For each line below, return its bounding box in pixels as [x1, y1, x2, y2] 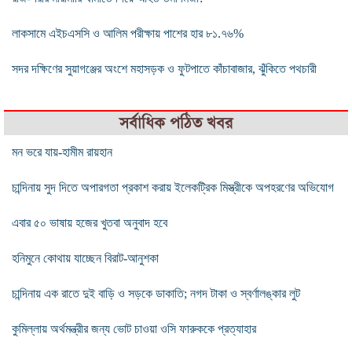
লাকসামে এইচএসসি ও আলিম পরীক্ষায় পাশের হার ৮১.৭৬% [12, 27, 244, 41]
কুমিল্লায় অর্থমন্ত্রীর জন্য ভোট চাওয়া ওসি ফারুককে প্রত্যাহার [12, 322, 256, 336]
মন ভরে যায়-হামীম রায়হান [12, 145, 112, 159]
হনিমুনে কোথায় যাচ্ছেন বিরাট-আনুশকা [12, 251, 159, 266]
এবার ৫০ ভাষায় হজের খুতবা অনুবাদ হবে [12, 216, 167, 230]
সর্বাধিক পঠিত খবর [119, 113, 233, 134]
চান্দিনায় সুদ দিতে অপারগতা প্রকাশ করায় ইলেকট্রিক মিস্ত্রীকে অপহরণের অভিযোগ [12, 181, 334, 195]
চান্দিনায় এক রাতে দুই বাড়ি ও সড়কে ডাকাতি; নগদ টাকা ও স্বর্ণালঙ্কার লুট [12, 287, 300, 301]
